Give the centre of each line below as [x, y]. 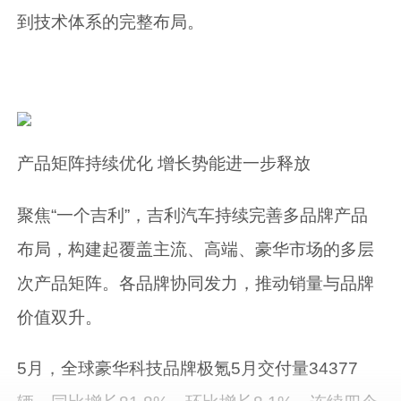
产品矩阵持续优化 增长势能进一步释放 [164, 164]
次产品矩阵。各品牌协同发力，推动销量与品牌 [196, 283]
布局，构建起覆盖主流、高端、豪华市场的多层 [196, 249]
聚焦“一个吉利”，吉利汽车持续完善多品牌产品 [193, 215]
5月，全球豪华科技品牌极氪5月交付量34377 [188, 368]
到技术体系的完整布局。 [111, 21]
